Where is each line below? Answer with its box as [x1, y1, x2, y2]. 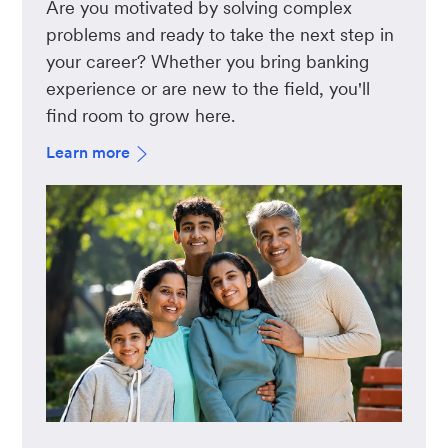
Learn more [46, 143, 131, 163]
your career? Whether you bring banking [46, 51, 370, 73]
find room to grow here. [46, 105, 236, 127]
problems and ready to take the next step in [46, 24, 395, 46]
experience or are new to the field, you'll [46, 78, 371, 100]
